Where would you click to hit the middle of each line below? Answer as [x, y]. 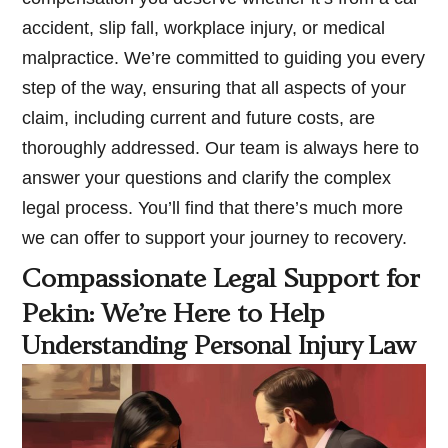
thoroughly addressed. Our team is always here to [221, 148]
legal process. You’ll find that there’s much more [213, 208]
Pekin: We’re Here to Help [174, 316]
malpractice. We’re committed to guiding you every [224, 58]
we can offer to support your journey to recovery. [215, 238]
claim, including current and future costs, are [199, 118]
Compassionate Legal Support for [221, 281]
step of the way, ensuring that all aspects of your [214, 88]
